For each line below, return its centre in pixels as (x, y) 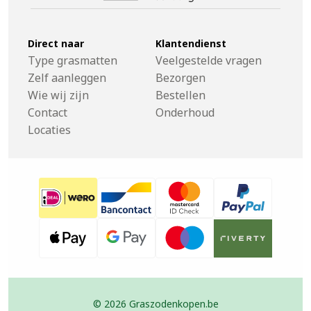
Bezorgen (180, 78)
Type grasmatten (73, 61)
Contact (48, 113)
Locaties (49, 130)
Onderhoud (185, 113)
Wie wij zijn (58, 95)
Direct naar (56, 44)
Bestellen (180, 95)
